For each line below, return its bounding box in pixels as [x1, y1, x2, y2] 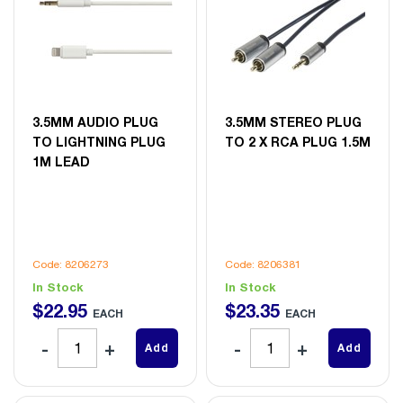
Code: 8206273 [32, 257, 109, 271]
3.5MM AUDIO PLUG [32, 113, 158, 130]
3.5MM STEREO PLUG [225, 113, 362, 130]
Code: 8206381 [225, 257, 301, 271]
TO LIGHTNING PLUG [32, 133, 166, 149]
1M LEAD [32, 153, 90, 169]
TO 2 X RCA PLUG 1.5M [225, 133, 371, 149]
